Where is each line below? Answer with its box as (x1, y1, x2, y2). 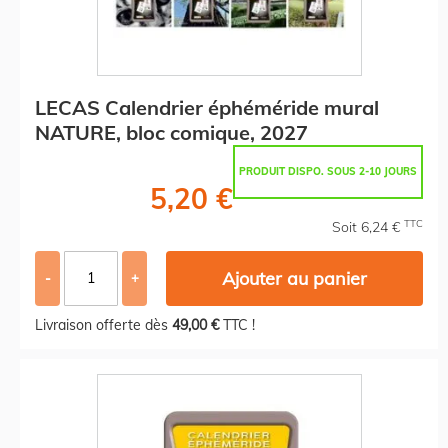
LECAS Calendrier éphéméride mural (35, 94, 379, 120)
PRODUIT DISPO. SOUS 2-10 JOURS (239, 164, 417, 178)
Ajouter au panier (222, 266, 368, 290)
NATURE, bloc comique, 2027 (35, 119, 308, 145)
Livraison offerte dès (35, 315, 172, 334)
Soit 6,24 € (332, 217, 404, 236)
